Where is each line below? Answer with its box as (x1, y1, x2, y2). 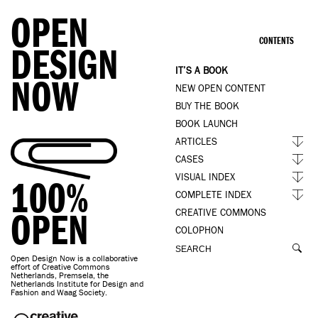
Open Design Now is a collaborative (11, 253, 138, 263)
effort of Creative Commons (11, 261, 110, 272)
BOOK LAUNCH (175, 119, 238, 129)
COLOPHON (175, 225, 224, 236)
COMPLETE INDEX (175, 190, 251, 200)
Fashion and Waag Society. (11, 287, 107, 297)
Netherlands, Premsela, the (11, 270, 109, 280)
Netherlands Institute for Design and (11, 278, 143, 289)
